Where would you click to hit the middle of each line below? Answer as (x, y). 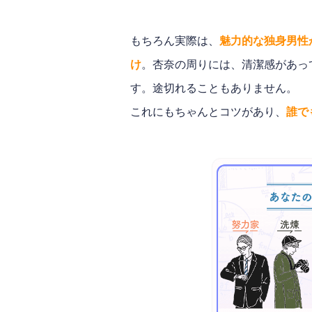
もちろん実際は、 (175, 41)
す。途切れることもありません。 (214, 88)
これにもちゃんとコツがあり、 (208, 112)
